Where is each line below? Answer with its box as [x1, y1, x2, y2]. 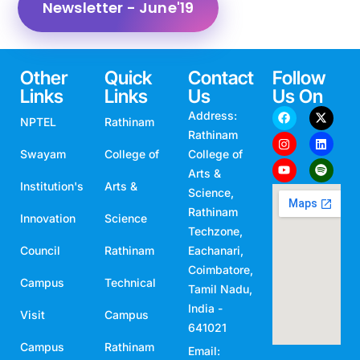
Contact [188, 66, 254, 89]
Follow [272, 66, 325, 89]
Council [20, 243, 60, 257]
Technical [104, 275, 156, 289]
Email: [188, 343, 220, 358]
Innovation [20, 211, 76, 225]
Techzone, [188, 223, 243, 238]
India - [188, 301, 223, 315]
